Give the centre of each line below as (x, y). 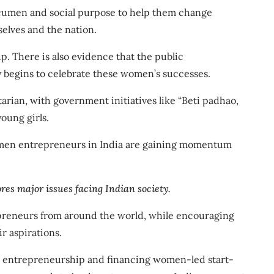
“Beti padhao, (208, 100)
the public (160, 56)
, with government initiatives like (102, 100)
